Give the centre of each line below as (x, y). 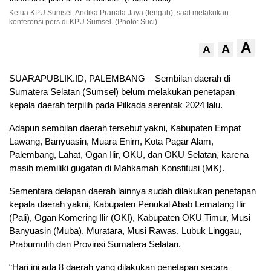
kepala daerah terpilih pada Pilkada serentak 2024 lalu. (116, 105)
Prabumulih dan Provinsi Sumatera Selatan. (95, 244)
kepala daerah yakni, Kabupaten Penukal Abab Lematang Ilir (127, 204)
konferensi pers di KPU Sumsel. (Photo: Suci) (83, 22)
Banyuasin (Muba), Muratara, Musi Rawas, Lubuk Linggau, (125, 231)
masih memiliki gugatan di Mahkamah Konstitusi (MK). (117, 168)
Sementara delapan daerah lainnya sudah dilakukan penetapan (132, 191)
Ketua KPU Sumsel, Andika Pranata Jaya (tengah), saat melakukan (119, 13)
